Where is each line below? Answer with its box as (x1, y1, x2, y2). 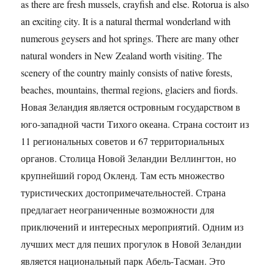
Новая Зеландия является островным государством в (21, 100, 241, 113)
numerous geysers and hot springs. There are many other (21, 31, 239, 45)
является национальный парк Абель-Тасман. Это (21, 254, 226, 267)
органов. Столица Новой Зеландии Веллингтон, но (21, 151, 237, 165)
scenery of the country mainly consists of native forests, (21, 65, 233, 79)
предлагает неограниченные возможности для (21, 202, 215, 216)
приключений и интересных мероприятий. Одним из (21, 220, 244, 233)
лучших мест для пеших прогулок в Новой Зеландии (21, 237, 242, 250)
